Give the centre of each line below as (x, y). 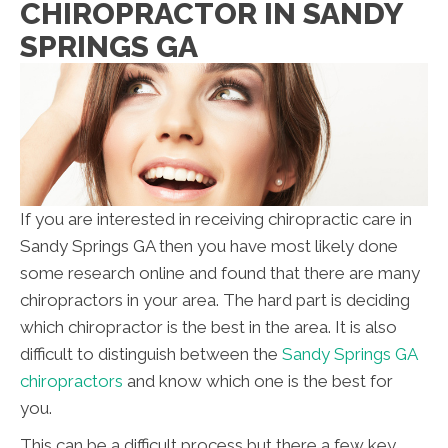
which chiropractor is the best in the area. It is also (208, 327)
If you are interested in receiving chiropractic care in (216, 219)
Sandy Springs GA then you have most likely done (209, 246)
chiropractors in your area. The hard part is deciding (215, 300)
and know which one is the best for (258, 381)
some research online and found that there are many (220, 273)
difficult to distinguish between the (151, 354)
